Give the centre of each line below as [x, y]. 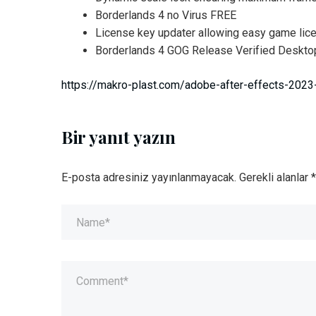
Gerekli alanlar [275, 177]
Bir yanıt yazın [119, 137]
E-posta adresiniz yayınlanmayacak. [149, 177]
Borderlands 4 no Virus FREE [166, 15]
